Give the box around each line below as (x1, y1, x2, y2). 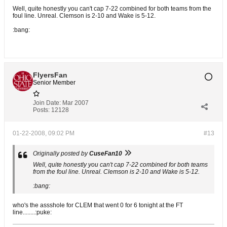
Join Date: (33, 99, 61, 106)
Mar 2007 (62, 99, 89, 106)
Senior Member (33, 79, 75, 86)
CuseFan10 (89, 150, 122, 157)
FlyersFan (33, 71, 67, 79)
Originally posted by (33, 150, 89, 157)
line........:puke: (13, 209, 52, 216)
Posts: (33, 106, 50, 113)
